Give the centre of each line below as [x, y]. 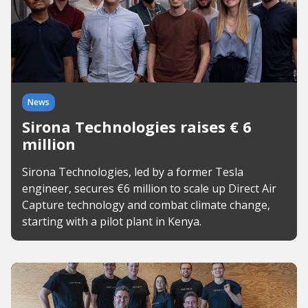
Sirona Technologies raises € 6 [137, 126]
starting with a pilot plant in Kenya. [112, 221]
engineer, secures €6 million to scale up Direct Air [149, 188]
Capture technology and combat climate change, [146, 205]
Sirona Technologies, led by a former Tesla [133, 172]
